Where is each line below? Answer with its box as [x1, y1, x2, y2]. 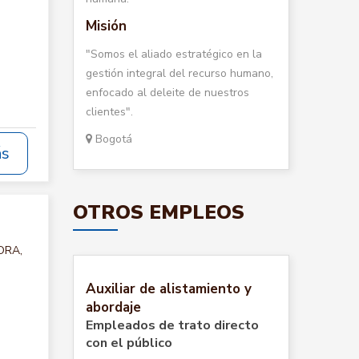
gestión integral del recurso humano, [86, 66, 273, 81]
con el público [86, 334, 172, 352]
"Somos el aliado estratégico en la [86, 46, 262, 62]
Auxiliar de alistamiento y [86, 280, 252, 298]
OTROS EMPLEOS [73, 200, 244, 225]
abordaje [86, 298, 141, 317]
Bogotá [92, 131, 132, 147]
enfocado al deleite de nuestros [86, 85, 249, 100]
